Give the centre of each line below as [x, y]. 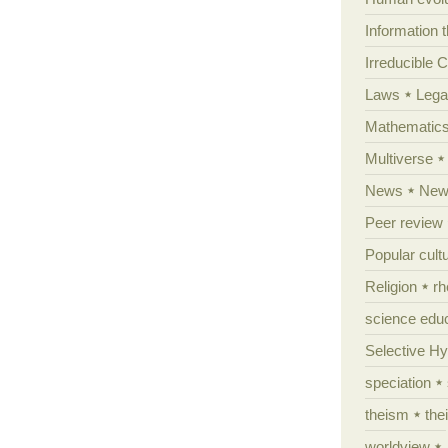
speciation [397, 382]
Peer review [403, 222]
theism [386, 414]
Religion [390, 286]
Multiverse [398, 158]
